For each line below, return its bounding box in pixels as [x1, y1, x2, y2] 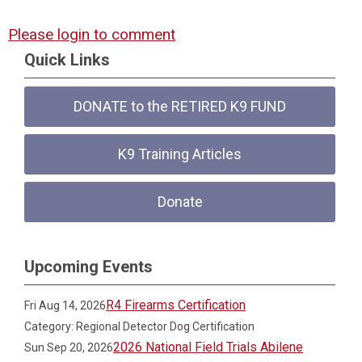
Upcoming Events [24, 257, 153, 276]
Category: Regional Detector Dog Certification [24, 320, 255, 333]
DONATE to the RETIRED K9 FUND [74, 98, 287, 115]
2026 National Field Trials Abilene [113, 339, 304, 355]
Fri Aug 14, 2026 [24, 299, 107, 312]
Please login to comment [8, 25, 175, 44]
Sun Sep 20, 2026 [24, 341, 114, 354]
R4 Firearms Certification [106, 297, 246, 313]
